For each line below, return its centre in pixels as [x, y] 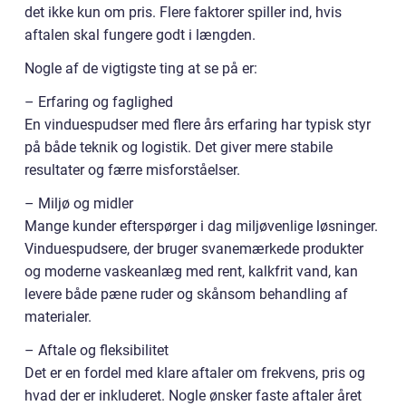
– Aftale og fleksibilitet [97, 351]
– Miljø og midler [79, 204]
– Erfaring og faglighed [99, 102]
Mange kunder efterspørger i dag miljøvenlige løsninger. [201, 227]
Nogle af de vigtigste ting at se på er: [141, 69]
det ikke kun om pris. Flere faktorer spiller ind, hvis [183, 13]
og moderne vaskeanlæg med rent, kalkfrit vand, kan [191, 272]
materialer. [58, 317]
